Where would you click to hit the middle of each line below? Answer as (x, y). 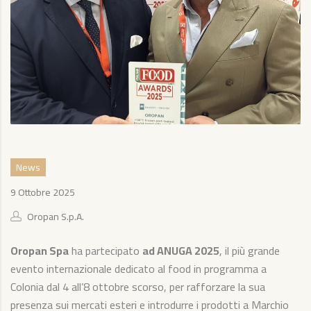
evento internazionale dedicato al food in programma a (138, 268)
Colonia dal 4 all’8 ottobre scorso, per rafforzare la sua (138, 286)
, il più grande (250, 250)
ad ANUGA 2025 (181, 250)
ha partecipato (106, 250)
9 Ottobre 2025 (43, 192)
